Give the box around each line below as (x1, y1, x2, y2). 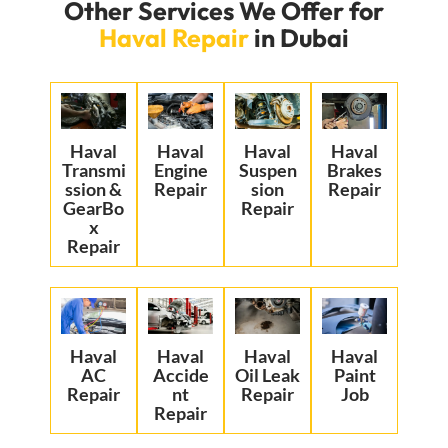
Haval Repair (99, 22, 249, 55)
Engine (153, 158, 208, 181)
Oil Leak (235, 363, 300, 386)
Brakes (327, 158, 382, 181)
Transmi (61, 158, 126, 181)
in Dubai (254, 22, 349, 55)
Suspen (238, 158, 297, 181)
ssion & (65, 177, 122, 200)
